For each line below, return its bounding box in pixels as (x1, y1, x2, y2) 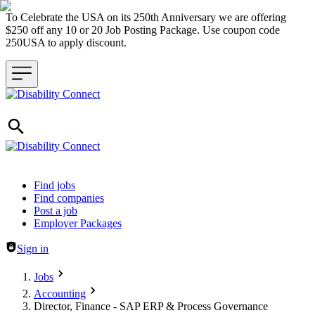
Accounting (34, 288, 86, 300)
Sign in (17, 243, 49, 255)
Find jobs (34, 179, 75, 191)
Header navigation (5, 179, 86, 191)
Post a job (34, 205, 77, 217)
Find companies (34, 192, 104, 204)
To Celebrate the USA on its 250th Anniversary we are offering (6, 11, 286, 23)
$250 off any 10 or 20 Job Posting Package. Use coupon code (6, 24, 280, 36)
